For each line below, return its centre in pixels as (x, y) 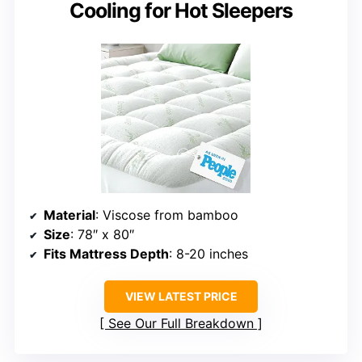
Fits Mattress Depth (106, 253)
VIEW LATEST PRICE (181, 296)
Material (69, 215)
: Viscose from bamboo (167, 215)
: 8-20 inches (208, 253)
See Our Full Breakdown (181, 323)
